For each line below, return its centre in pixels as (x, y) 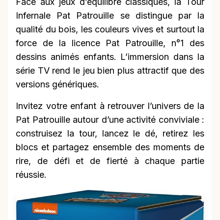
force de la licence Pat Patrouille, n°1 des (110, 43)
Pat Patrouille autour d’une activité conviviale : (110, 120)
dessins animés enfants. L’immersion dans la (110, 57)
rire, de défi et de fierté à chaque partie (110, 161)
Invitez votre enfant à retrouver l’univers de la (110, 106)
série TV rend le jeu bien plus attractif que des (110, 71)
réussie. (31, 175)
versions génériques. (57, 84)
